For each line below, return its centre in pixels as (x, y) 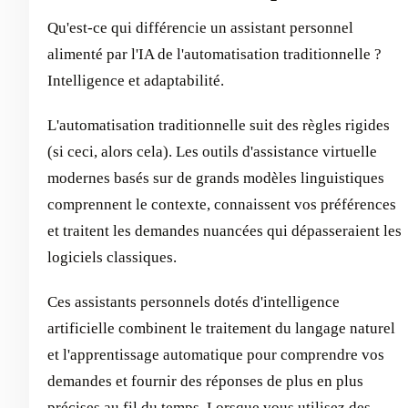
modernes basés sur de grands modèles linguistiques (216, 178)
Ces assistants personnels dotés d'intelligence (194, 301)
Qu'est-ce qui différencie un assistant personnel (200, 27)
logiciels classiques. (112, 257)
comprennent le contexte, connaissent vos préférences (222, 204)
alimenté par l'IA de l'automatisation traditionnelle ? (214, 54)
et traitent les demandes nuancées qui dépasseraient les (224, 230)
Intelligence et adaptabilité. (136, 80)
